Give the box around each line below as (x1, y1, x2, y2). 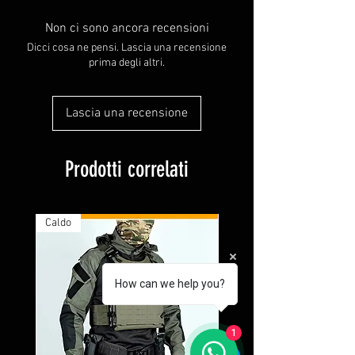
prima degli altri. (89, 56, 165, 70)
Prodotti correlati (65, 156, 189, 182)
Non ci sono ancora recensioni (44, 21, 209, 36)
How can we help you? (115, 277, 225, 290)
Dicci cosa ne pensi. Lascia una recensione (27, 41, 227, 55)
